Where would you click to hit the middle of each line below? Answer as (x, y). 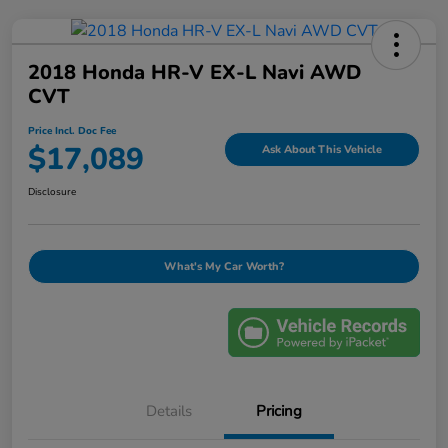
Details (169, 411)
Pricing (279, 411)
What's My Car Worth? (224, 266)
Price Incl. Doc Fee (72, 130)
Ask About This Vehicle (322, 150)
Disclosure (52, 191)
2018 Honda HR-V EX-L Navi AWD (194, 72)
